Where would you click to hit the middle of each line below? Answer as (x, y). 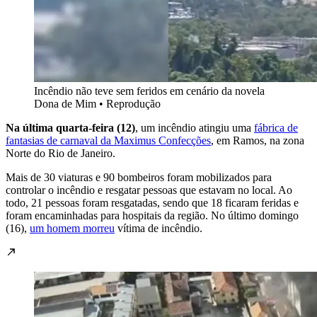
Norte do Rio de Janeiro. (60, 154)
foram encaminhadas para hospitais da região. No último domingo (152, 216)
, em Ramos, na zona (258, 141)
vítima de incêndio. (158, 229)
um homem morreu (72, 229)
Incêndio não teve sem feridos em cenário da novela (149, 91)
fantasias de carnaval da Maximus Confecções (108, 141)
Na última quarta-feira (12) (70, 128)
